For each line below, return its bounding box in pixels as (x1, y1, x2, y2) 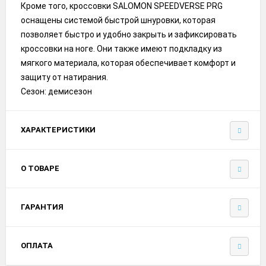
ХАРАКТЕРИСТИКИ (21, 125, 96, 134)
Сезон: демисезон (21, 86, 92, 96)
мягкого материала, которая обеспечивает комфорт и (21, 58, 236, 68)
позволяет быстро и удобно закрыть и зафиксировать (21, 29, 237, 39)
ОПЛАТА (21, 240, 53, 250)
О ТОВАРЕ (21, 163, 59, 173)
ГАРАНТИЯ (21, 202, 64, 211)
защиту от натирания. (21, 72, 108, 82)
